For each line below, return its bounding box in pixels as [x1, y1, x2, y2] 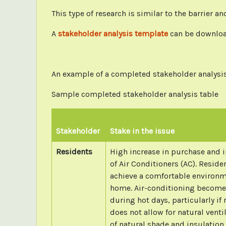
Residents [55, 146, 92, 156]
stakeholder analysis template [58, 28, 168, 38]
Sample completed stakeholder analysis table [51, 89, 218, 99]
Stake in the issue [109, 126, 175, 136]
